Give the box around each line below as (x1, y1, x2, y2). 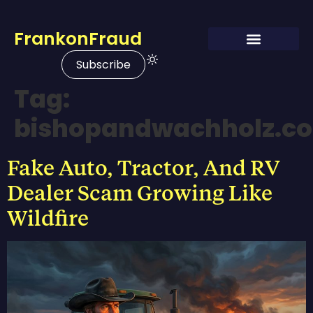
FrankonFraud (14, 27, 142, 51)
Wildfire (7, 203, 89, 231)
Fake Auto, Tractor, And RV (7, 153, 280, 181)
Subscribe (76, 57, 131, 73)
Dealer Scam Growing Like (7, 178, 272, 206)
